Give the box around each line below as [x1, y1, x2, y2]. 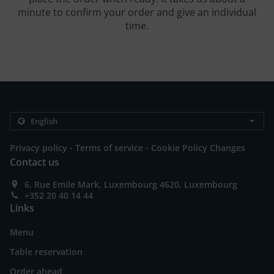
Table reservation [10, 246, 83, 258]
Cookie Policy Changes [151, 142, 245, 154]
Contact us [10, 155, 59, 169]
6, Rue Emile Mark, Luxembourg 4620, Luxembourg [24, 179, 237, 191]
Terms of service [75, 142, 143, 154]
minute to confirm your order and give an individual [18, 6, 256, 20]
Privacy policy [10, 142, 67, 154]
